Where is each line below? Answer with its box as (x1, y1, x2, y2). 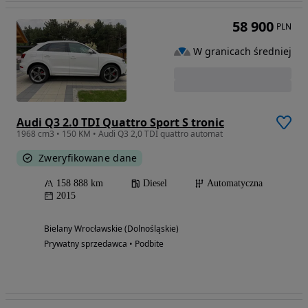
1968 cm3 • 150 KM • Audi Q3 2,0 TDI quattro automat (16, 127, 223, 140)
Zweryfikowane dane (38, 151, 137, 164)
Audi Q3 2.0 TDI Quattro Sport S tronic (16, 114, 224, 130)
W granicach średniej (193, 45, 291, 58)
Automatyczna (207, 177, 263, 188)
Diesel (143, 177, 167, 188)
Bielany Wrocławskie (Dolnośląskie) (44, 222, 179, 234)
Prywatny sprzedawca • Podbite (44, 237, 164, 250)
